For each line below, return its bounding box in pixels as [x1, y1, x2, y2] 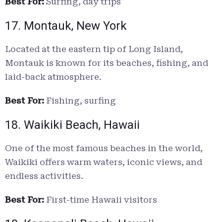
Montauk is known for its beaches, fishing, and [5, 58, 208, 68]
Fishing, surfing [44, 96, 116, 106]
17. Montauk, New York [5, 19, 127, 33]
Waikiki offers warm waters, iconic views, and [5, 157, 202, 167]
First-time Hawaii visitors [44, 195, 157, 205]
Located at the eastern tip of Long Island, [5, 44, 183, 55]
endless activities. [5, 171, 83, 181]
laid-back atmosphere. [5, 72, 102, 82]
